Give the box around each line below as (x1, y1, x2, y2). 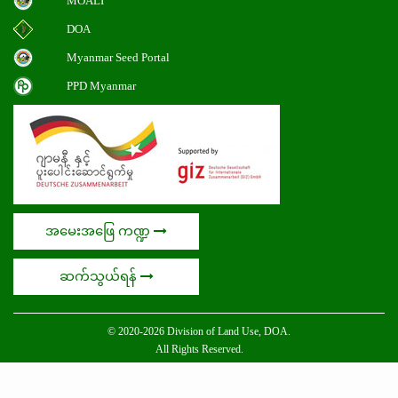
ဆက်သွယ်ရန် (59, 269, 140, 284)
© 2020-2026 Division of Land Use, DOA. (107, 325, 291, 338)
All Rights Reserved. (155, 343, 243, 356)
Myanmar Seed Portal (66, 51, 170, 65)
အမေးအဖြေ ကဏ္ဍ (45, 224, 154, 239)
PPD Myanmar (66, 79, 136, 93)
